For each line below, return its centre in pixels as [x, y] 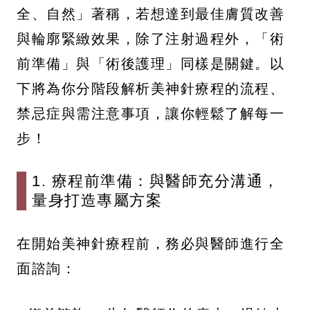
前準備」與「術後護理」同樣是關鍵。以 [151, 64]
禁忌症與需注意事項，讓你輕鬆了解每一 [151, 113]
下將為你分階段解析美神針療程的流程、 [151, 89]
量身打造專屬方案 [97, 201]
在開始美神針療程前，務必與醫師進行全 [151, 244]
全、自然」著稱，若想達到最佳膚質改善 [151, 14]
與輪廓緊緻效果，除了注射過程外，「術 [151, 39]
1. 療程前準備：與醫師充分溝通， [156, 181]
